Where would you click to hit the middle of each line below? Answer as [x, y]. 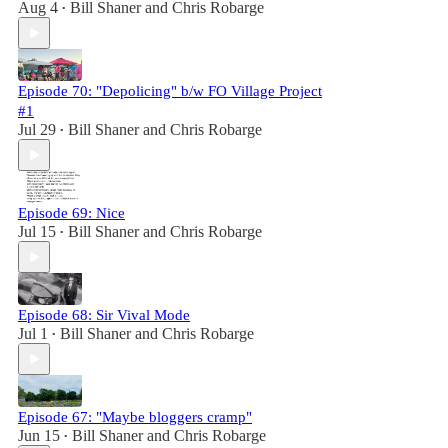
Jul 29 [37, 129]
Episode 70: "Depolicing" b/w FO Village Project [170, 91]
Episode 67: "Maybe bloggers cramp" [135, 417]
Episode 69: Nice [71, 213]
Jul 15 [37, 231]
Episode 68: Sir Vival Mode [104, 315]
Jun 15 [39, 435]
